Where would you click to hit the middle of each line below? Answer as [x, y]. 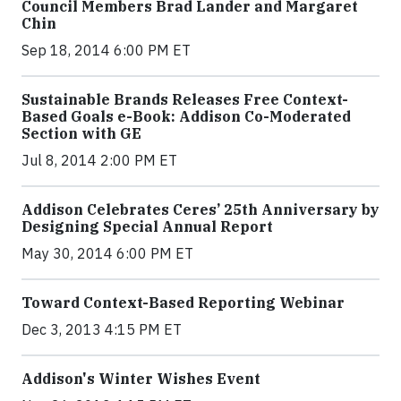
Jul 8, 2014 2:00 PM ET [99, 160]
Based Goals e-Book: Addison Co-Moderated [186, 116]
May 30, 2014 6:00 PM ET [107, 253]
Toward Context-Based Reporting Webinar [183, 302]
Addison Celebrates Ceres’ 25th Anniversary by [200, 209]
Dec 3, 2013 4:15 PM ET [102, 329]
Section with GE [81, 133]
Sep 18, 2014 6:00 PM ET [106, 50]
